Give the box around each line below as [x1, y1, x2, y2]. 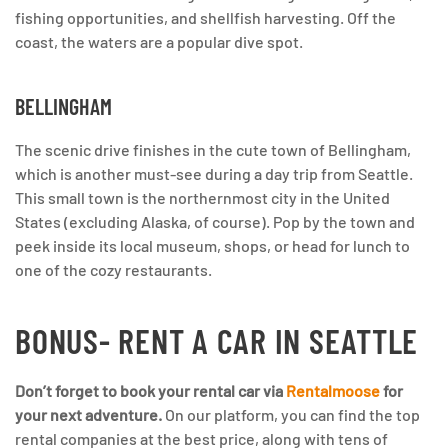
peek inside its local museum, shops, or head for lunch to [15, 235, 410, 255]
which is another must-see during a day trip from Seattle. [15, 163, 413, 183]
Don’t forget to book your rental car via [15, 380, 286, 400]
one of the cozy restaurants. [15, 259, 212, 279]
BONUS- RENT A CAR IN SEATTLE [15, 319, 418, 361]
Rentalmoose [286, 380, 380, 400]
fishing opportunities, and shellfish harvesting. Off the [15, 7, 396, 27]
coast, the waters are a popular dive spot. [15, 31, 303, 51]
